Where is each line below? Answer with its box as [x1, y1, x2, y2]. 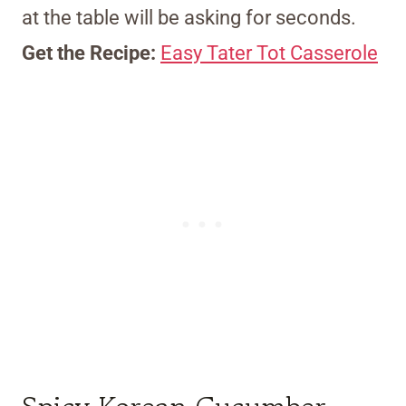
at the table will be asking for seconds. [22, 6, 356, 30]
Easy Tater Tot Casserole [160, 42, 378, 65]
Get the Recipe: [22, 42, 160, 65]
